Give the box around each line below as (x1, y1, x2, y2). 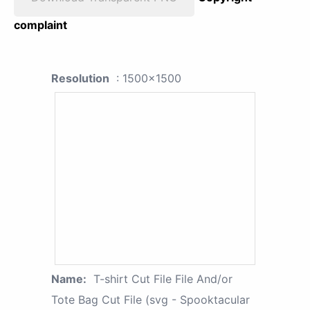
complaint (14, 18, 67, 33)
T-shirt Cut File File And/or (93, 272, 232, 286)
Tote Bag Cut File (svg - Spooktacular (51, 293, 250, 307)
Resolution (51, 71, 109, 86)
